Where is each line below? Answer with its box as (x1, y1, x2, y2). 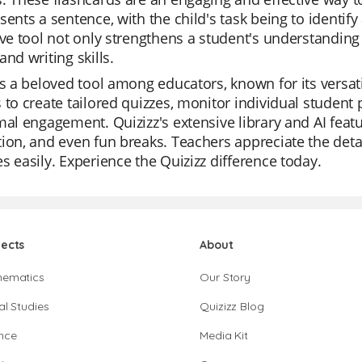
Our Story (200, 270, 251, 284)
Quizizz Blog (200, 299, 264, 314)
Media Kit (200, 328, 249, 343)
